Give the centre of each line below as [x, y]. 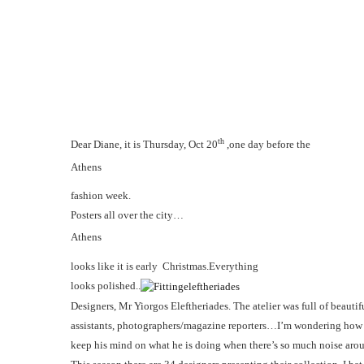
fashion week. [101, 196]
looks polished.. [106, 285]
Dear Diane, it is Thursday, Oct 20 [144, 144]
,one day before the [269, 144]
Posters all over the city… [127, 215]
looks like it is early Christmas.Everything [165, 266]
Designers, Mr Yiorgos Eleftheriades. [152, 306]
